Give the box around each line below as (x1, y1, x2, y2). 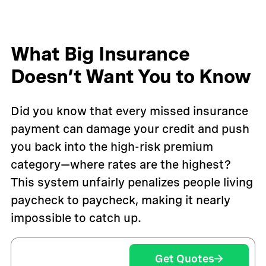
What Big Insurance (10, 42, 190, 65)
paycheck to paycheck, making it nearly (10, 193, 230, 207)
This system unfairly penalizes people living (10, 175, 253, 189)
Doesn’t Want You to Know (10, 65, 251, 88)
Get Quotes (155, 252, 215, 265)
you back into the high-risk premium (10, 140, 213, 154)
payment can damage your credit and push (10, 122, 249, 136)
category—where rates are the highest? (10, 157, 232, 172)
